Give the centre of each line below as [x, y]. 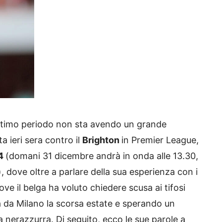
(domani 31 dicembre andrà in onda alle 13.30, [102, 156]
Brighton [102, 140]
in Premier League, [160, 140]
